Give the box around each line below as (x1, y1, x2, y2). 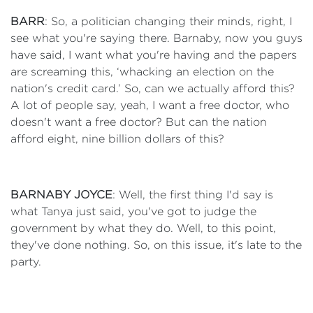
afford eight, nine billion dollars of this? (10, 133, 224, 145)
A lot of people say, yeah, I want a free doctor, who (10, 99, 289, 111)
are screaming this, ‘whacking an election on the (10, 66, 274, 78)
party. (10, 256, 41, 268)
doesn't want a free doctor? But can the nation (10, 116, 267, 128)
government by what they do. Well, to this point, (10, 222, 276, 234)
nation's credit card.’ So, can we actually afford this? (10, 82, 295, 94)
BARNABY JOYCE (10, 189, 112, 201)
